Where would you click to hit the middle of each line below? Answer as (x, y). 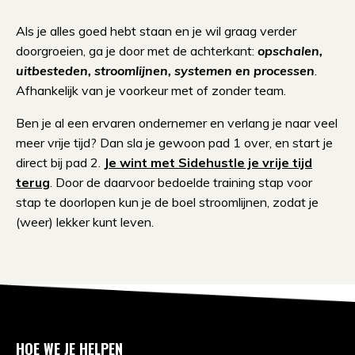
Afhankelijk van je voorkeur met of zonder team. (153, 90)
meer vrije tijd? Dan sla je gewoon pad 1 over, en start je (174, 142)
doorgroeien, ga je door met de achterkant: (137, 50)
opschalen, (290, 50)
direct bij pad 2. (58, 162)
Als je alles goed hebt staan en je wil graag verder (156, 31)
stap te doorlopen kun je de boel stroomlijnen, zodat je (167, 202)
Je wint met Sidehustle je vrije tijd (208, 162)
